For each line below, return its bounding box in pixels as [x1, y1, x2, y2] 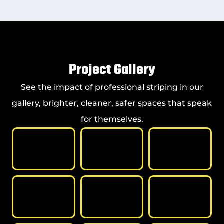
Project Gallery [68, 59, 155, 81]
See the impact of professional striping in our [20, 82, 203, 92]
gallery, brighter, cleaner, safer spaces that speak [12, 98, 212, 108]
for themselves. [80, 114, 143, 124]
